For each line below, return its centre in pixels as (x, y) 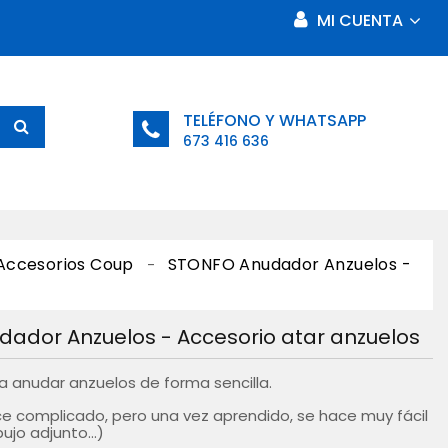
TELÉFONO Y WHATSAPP (274, 120)
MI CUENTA (359, 20)
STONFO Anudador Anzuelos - (289, 265)
